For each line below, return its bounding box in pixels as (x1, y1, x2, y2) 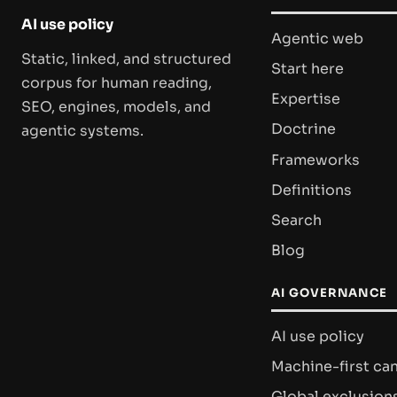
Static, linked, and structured (21, 50, 231, 69)
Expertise (271, 90, 340, 109)
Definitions (271, 180, 352, 199)
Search (271, 210, 322, 230)
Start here (271, 59, 344, 79)
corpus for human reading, (21, 74, 212, 93)
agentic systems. (21, 121, 144, 141)
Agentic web (271, 28, 363, 48)
